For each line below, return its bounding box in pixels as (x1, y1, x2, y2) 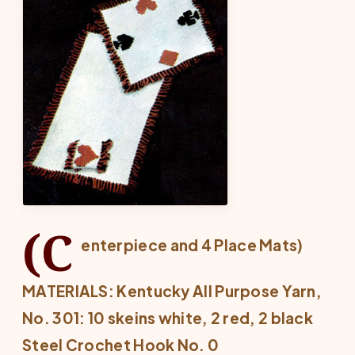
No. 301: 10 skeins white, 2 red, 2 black (22, 308, 313, 327)
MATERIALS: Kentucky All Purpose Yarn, (22, 281, 323, 300)
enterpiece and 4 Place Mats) (81, 235, 303, 254)
